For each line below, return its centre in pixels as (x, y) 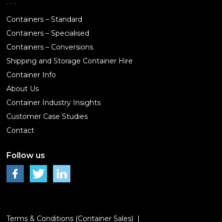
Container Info (31, 75)
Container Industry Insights (54, 103)
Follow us (26, 156)
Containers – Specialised (48, 33)
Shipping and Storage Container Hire (70, 61)
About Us (23, 89)
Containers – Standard (45, 20)
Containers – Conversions (50, 47)
